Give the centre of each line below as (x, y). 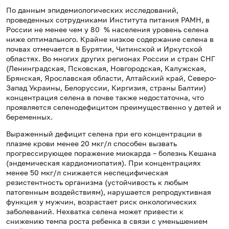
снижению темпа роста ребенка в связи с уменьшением (107, 221)
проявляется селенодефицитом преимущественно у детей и (114, 107)
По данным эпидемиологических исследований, (92, 10)
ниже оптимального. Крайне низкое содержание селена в (110, 39)
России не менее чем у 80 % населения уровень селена (107, 30)
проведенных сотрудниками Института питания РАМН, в (108, 20)
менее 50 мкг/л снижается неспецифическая (87, 173)
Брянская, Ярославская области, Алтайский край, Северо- (111, 78)
